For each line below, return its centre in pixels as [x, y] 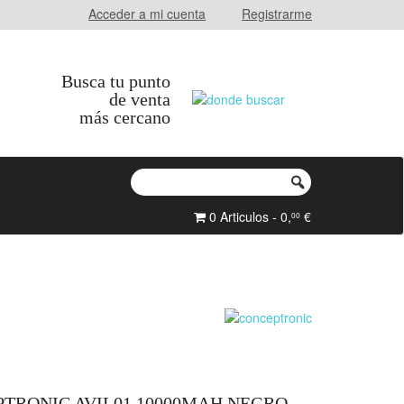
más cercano [125, 117]
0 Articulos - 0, [248, 216]
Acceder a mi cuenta [147, 14]
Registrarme [277, 14]
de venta [140, 99]
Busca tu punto [116, 81]
